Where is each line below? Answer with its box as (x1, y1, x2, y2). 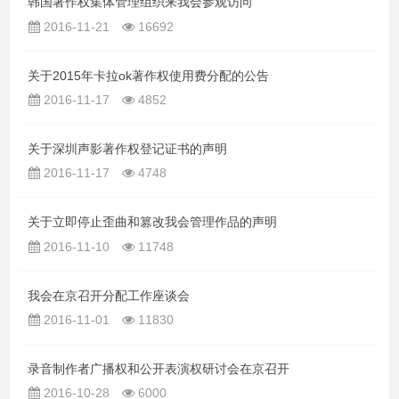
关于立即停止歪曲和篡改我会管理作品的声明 (28, 215, 277, 230)
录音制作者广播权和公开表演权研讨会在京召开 (28, 361, 289, 376)
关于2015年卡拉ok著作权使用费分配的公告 (28, 68, 269, 83)
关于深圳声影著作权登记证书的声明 (28, 141, 227, 156)
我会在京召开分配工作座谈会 (28, 288, 190, 303)
